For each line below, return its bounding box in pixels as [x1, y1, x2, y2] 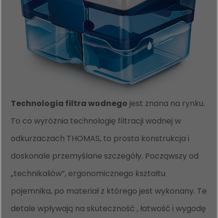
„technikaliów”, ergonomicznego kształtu [11, 167, 166, 179]
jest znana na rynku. [127, 97, 205, 109]
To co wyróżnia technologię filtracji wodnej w [11, 115, 182, 127]
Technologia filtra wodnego [11, 97, 128, 109]
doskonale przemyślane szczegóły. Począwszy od [11, 150, 199, 162]
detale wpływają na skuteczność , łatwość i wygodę [11, 202, 206, 214]
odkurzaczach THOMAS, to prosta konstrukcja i [11, 132, 190, 144]
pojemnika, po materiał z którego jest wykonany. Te [11, 185, 207, 197]
